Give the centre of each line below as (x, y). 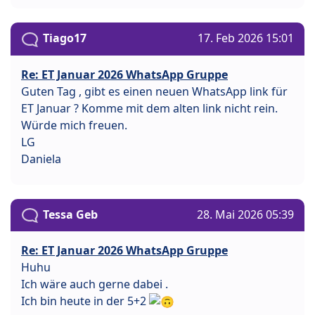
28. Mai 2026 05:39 (245, 214)
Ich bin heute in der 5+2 (85, 301)
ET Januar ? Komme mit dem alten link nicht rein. (149, 108)
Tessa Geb (70, 214)
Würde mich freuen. (74, 125)
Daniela (41, 159)
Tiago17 (65, 38)
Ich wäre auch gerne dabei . (95, 284)
